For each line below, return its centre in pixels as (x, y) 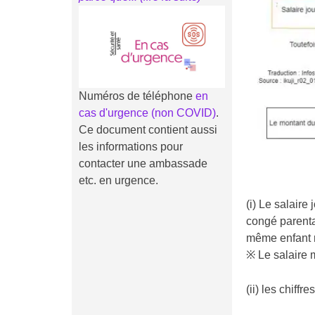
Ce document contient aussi (148, 129)
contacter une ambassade (143, 163)
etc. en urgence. (118, 180)
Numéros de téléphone (136, 96)
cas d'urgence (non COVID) (147, 112)
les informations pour (131, 146)
